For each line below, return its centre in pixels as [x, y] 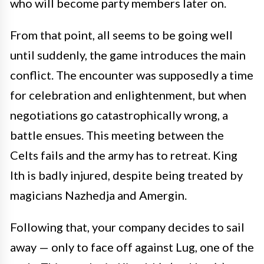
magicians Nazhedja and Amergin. [98, 195]
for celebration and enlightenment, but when [128, 95]
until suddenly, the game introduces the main [128, 55]
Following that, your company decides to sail [127, 227]
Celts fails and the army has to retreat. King [124, 155]
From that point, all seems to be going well [121, 35]
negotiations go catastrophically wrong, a [119, 115]
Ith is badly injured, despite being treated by [126, 175]
